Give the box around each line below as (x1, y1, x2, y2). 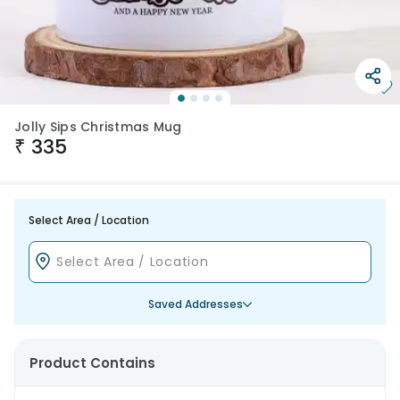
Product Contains (29, 354, 155, 372)
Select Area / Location (29, 212, 149, 228)
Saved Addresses (148, 296, 243, 312)
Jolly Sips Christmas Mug (14, 118, 182, 136)
